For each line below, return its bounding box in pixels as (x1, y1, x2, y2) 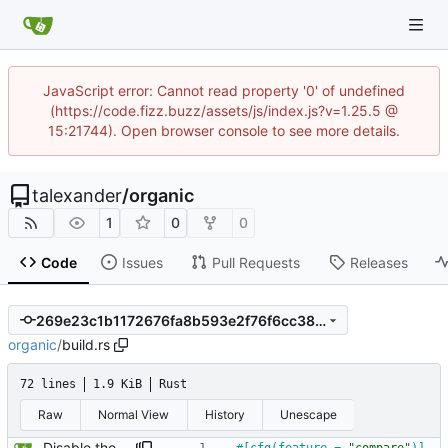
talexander (32, 185, 122, 206)
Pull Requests (211, 253, 300, 271)
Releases (349, 253, 408, 271)
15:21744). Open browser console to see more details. (48, 122, 400, 139)
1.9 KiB (93, 377, 142, 392)
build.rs (62, 336, 110, 354)
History (204, 407, 245, 423)
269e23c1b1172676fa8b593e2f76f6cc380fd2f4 (314, 311, 326, 329)
